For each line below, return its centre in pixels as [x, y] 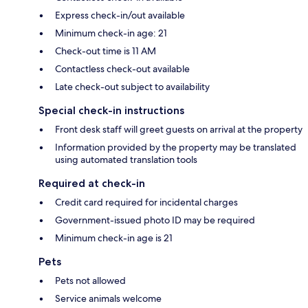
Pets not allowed [90, 280]
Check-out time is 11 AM [106, 51]
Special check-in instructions [111, 110]
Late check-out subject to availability [132, 86]
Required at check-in [92, 183]
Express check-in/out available [120, 15]
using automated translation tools [126, 159]
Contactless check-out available [122, 68]
